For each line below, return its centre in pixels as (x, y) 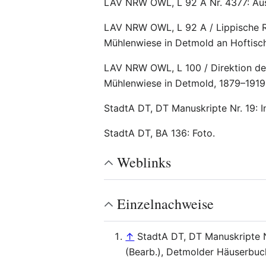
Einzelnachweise (166, 204)
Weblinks (144, 162)
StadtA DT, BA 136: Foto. (160, 133)
